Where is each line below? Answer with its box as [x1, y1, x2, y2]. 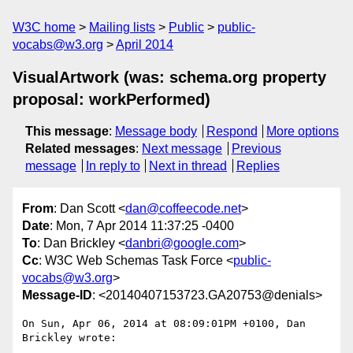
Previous [231, 142, 281, 155]
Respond [206, 124, 258, 138]
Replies [236, 159, 280, 173]
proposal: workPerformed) [13, 91, 210, 108]
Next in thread [149, 159, 228, 173]
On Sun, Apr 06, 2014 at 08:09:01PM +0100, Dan [22, 318, 306, 330]
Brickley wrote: [22, 332, 117, 344]
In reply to [85, 159, 140, 173]
